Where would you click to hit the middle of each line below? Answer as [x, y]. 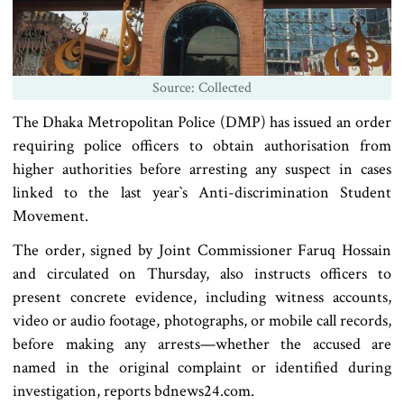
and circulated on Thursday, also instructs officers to [202, 274]
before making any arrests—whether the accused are [202, 344]
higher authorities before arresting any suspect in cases [202, 170]
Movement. [50, 216]
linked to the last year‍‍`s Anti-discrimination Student [202, 193]
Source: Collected [202, 88]
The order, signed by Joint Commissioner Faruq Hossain [202, 251]
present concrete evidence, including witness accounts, [202, 298]
